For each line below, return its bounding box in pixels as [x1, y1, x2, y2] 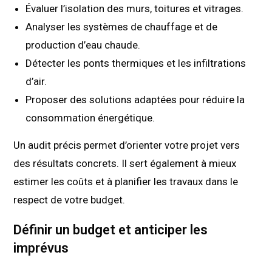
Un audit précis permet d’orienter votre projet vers [13, 138, 240, 151]
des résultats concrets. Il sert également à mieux [13, 157, 237, 169]
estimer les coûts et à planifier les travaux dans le [13, 175, 239, 188]
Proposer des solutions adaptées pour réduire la [25, 93, 245, 106]
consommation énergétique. [25, 111, 155, 124]
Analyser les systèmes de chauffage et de [25, 20, 218, 33]
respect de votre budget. [13, 193, 126, 206]
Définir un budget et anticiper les [13, 222, 208, 237]
